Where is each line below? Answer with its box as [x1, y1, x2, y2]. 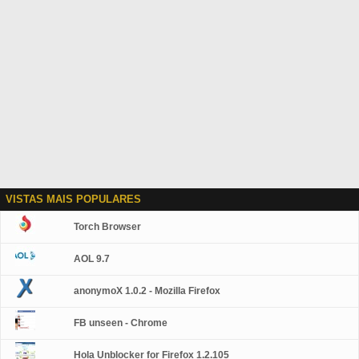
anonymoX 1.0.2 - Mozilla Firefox [74, 285, 221, 296]
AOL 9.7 [74, 253, 111, 264]
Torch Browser [74, 221, 142, 232]
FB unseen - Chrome [74, 317, 168, 329]
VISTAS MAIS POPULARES [6, 193, 141, 205]
